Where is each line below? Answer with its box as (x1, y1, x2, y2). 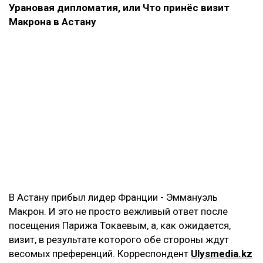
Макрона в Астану (9, 15, 96, 28)
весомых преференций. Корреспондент (9, 247, 191, 259)
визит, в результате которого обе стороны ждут (9, 233, 229, 245)
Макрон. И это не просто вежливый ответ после (9, 205, 228, 217)
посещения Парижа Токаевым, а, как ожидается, (9, 219, 231, 231)
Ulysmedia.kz (191, 247, 252, 259)
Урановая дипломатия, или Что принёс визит (9, 1, 230, 14)
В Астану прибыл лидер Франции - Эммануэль (9, 191, 218, 203)
